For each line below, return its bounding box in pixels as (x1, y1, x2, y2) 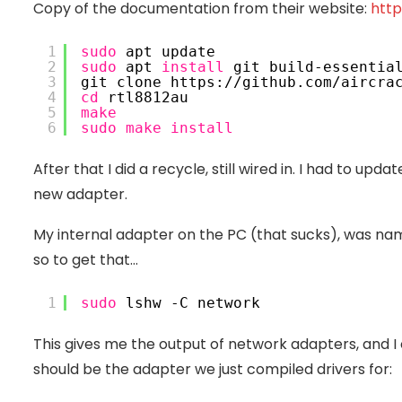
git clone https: (81, 74, 224, 92)
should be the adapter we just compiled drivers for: (33, 359, 392, 380)
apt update (117, 43, 215, 61)
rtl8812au (99, 89, 188, 107)
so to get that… (33, 249, 138, 271)
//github (224, 74, 296, 92)
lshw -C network (117, 294, 260, 312)
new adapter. (33, 184, 127, 205)
